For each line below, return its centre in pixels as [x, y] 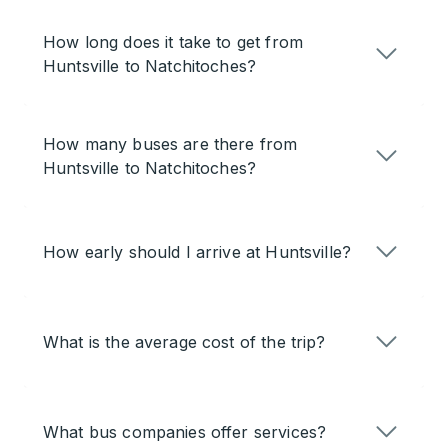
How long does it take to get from [173, 42]
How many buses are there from [170, 144]
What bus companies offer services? [185, 432]
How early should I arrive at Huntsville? [197, 252]
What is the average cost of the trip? [184, 342]
